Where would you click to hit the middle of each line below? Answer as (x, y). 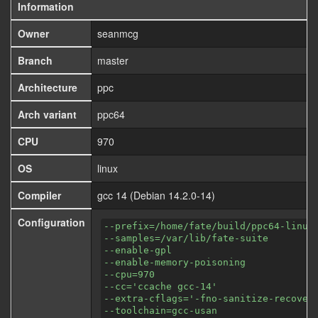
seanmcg (118, 33)
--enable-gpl (138, 250)
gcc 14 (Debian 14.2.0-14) (156, 195)
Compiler (39, 195)
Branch (35, 60)
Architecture (48, 87)
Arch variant (47, 114)
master (113, 60)
